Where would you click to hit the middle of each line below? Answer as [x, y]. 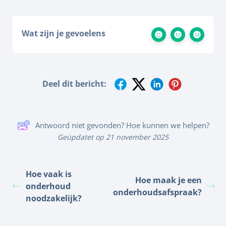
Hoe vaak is [49, 174]
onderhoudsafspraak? [157, 192]
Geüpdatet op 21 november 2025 [113, 137]
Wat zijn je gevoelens [64, 33]
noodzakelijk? [54, 198]
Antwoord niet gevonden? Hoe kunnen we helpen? [122, 125]
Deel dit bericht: [74, 84]
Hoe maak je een [168, 180]
